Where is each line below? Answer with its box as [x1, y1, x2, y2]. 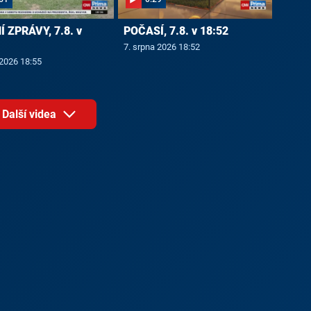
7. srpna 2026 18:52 [123, 42, 200, 53]
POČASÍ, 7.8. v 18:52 [123, 24, 228, 38]
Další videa [2, 107, 60, 121]
